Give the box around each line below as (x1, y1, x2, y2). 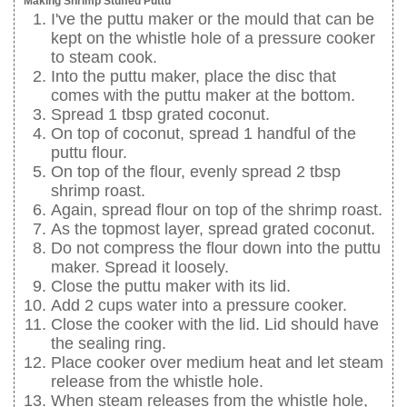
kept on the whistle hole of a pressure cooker (51, 29, 375, 48)
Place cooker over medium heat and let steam (51, 353, 383, 372)
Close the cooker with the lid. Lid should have (51, 315, 379, 334)
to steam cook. (51, 48, 157, 67)
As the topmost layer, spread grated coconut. (51, 220, 375, 239)
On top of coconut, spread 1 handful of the (51, 124, 356, 144)
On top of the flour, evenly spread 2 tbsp (51, 163, 341, 182)
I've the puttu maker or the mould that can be (51, 10, 374, 29)
